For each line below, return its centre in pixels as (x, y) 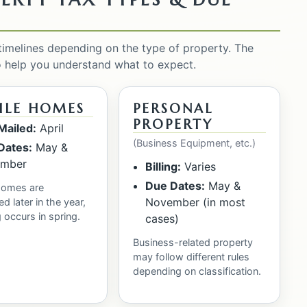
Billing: (163, 166)
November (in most (195, 202)
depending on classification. (197, 271)
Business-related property (193, 242)
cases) (162, 218)
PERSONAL (173, 108)
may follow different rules (192, 256)
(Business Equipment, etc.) (195, 143)
